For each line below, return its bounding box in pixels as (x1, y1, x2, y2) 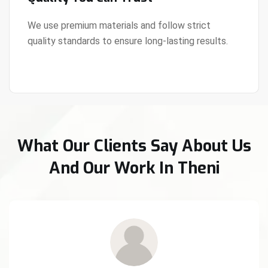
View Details (28, 42, 84, 55)
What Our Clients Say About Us (17, 135, 251, 157)
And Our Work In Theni (48, 157, 220, 179)
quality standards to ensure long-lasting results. (28, 35, 228, 47)
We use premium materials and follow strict (28, 19, 211, 31)
